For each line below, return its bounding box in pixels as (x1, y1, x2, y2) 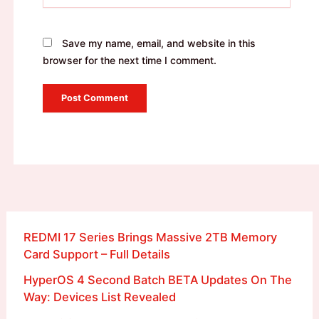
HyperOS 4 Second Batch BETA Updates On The (23, 273, 292, 288)
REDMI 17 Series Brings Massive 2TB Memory (23, 230, 277, 245)
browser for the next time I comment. (42, 54, 216, 66)
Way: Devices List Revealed (23, 290, 176, 305)
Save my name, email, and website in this (61, 37, 256, 49)
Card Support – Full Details (23, 247, 170, 262)
